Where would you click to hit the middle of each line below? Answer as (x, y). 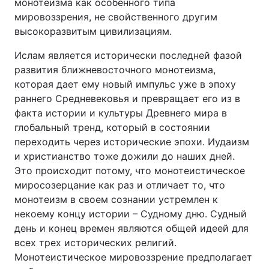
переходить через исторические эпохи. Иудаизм (132, 142)
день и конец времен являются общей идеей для (131, 228)
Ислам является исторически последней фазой (128, 55)
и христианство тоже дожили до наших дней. (125, 156)
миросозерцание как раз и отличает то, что (120, 185)
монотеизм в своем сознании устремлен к (116, 199)
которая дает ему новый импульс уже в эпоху (125, 84)
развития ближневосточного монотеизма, (115, 70)
